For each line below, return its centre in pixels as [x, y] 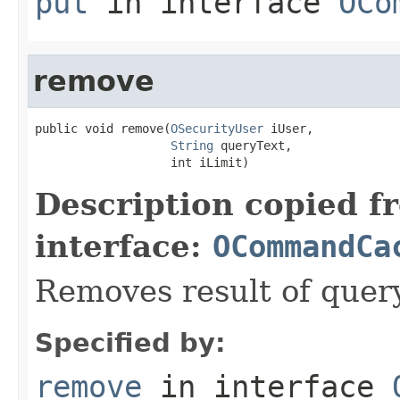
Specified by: [130, 342]
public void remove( [103, 128]
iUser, [288, 128]
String [192, 145]
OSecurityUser [217, 128]
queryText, [253, 145]
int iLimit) [142, 162]
